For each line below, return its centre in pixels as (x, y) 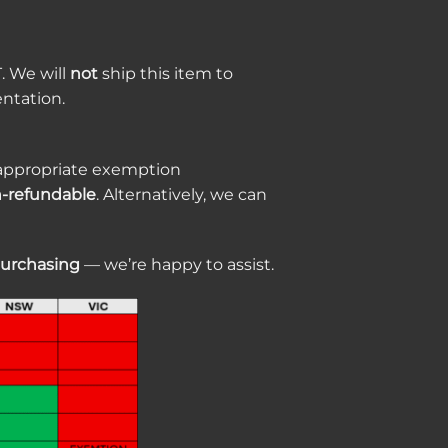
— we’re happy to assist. (177, 265)
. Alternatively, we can (181, 194)
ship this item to (165, 73)
